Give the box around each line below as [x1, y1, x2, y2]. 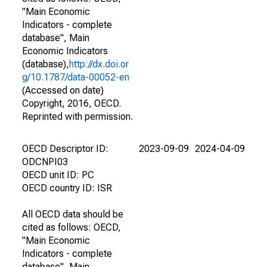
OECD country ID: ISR [22, 182, 112, 194]
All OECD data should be [22, 209, 123, 220]
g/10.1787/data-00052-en [22, 72, 129, 83]
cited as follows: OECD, [22, 222, 121, 233]
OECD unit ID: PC [22, 169, 94, 181]
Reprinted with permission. [22, 111, 133, 122]
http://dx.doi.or [69, 58, 129, 70]
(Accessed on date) [22, 85, 104, 96]
